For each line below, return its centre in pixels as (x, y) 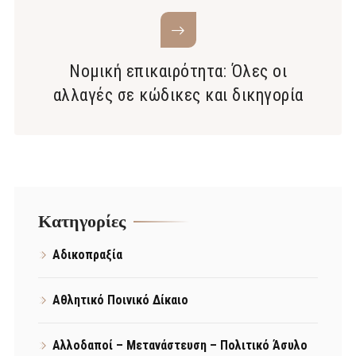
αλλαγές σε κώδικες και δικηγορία (178, 95)
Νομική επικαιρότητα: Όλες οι (178, 72)
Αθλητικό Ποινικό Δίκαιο (120, 300)
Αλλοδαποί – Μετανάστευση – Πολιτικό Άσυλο (180, 346)
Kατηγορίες (82, 222)
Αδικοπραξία (87, 255)
